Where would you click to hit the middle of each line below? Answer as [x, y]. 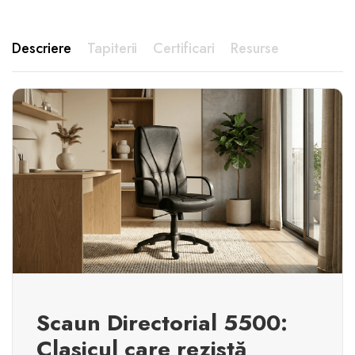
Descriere [42, 49]
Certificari [184, 49]
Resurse [255, 49]
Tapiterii [112, 49]
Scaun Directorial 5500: [162, 323]
